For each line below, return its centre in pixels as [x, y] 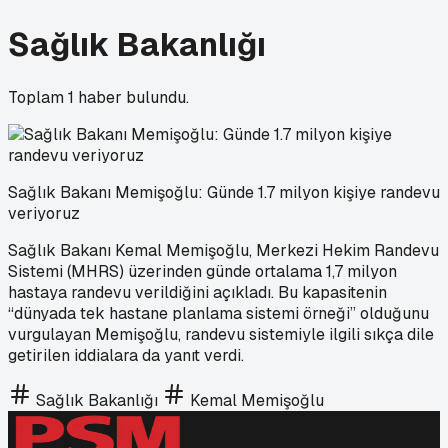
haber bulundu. [131, 97]
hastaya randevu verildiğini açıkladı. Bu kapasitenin [197, 292]
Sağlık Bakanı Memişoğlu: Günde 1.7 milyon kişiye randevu [224, 192]
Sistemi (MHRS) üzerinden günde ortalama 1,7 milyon [202, 271]
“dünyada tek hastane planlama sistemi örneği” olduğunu [218, 313]
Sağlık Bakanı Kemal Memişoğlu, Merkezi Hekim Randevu [223, 250]
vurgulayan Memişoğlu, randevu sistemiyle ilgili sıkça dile [221, 334]
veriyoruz [44, 213]
